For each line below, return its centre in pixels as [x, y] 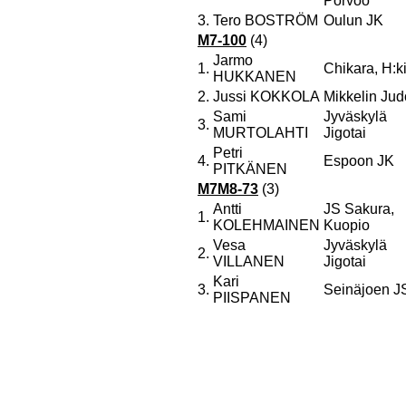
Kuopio [347, 225]
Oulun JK [353, 20]
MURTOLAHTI [261, 133]
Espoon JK [359, 161]
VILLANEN [249, 261]
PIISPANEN [252, 298]
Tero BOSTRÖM [266, 20]
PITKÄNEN [250, 169]
